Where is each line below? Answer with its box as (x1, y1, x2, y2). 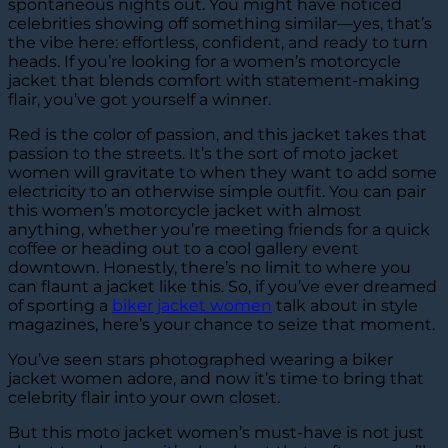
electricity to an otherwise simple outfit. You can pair (8, 181, 426, 201)
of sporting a (8, 295, 112, 315)
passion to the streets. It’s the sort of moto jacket (8, 143, 399, 163)
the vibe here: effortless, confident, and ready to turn (8, 32, 428, 52)
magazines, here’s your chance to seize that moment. (8, 314, 435, 334)
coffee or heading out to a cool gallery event (8, 238, 359, 258)
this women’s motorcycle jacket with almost (8, 200, 362, 220)
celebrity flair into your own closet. (8, 387, 280, 407)
